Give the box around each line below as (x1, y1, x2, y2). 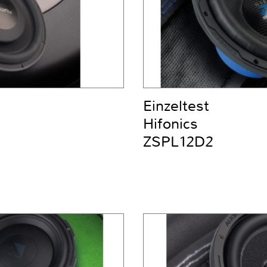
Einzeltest (143, 97, 209, 116)
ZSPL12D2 (143, 132, 213, 152)
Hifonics (143, 114, 198, 134)
